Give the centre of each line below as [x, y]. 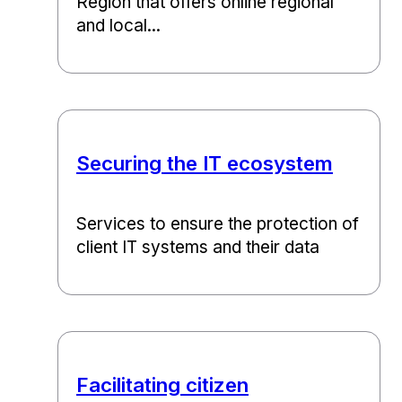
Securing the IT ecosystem [205, 163]
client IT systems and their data [198, 247]
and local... [118, 26]
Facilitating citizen [162, 384]
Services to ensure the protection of [218, 223]
